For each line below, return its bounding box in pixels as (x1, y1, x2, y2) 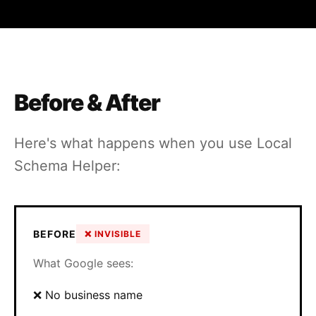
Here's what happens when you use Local (14, 135, 292, 152)
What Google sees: (33, 256, 133, 270)
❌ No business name (33, 288, 142, 302)
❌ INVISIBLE (85, 229, 141, 239)
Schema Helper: (14, 157, 121, 174)
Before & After (14, 89, 160, 116)
